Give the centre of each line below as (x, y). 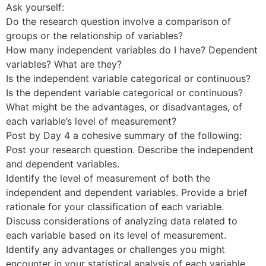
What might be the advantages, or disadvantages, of (124, 107)
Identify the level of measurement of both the (108, 178)
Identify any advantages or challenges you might (115, 249)
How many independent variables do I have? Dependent (132, 50)
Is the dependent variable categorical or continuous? (124, 93)
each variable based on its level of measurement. (116, 235)
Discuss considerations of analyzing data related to (122, 221)
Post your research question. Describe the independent (130, 150)
